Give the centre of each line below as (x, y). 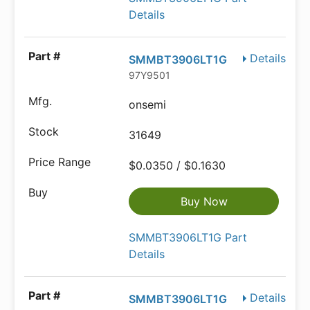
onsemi (148, 104)
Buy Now (204, 201)
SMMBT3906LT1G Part (188, 237)
